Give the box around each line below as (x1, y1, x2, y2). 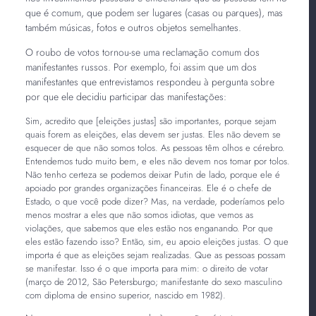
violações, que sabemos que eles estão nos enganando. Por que (25, 221, 273, 235)
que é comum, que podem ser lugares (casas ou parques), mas (25, 5, 283, 20)
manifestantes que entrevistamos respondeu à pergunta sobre (25, 74, 274, 89)
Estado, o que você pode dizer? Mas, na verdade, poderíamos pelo (25, 194, 284, 208)
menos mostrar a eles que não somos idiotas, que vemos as (25, 207, 253, 221)
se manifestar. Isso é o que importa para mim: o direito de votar (25, 261, 268, 275)
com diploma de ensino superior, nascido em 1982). (25, 288, 226, 302)
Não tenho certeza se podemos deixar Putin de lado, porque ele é (25, 167, 280, 181)
